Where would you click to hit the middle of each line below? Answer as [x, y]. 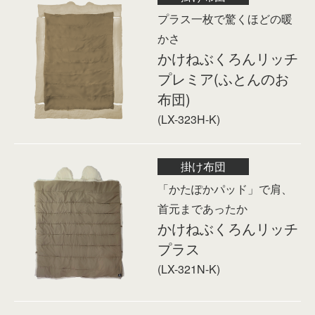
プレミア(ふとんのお [223, 78]
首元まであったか [202, 208]
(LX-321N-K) [189, 269]
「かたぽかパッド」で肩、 [225, 188]
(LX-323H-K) [189, 119]
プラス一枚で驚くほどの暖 [225, 18]
